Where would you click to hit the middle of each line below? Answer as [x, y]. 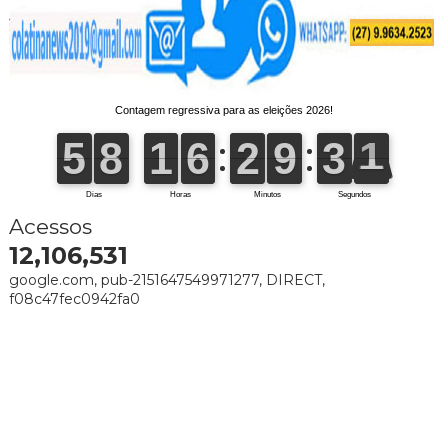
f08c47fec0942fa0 [74, 298]
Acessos [50, 226]
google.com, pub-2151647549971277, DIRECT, [166, 279]
